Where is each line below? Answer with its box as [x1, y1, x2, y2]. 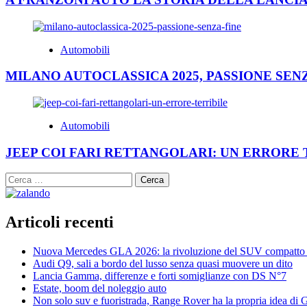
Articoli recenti [5, 213, 114, 232]
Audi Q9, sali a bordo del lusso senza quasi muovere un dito [33, 258, 293, 270]
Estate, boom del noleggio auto [33, 282, 167, 295]
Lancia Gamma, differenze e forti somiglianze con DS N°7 [33, 270, 286, 282]
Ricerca [5, 172, 38, 184]
